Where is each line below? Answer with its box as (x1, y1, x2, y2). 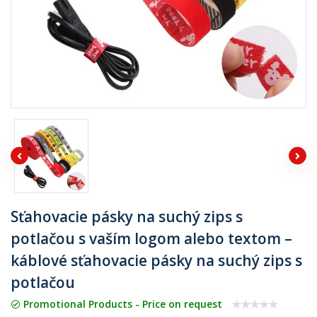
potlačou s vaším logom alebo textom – (11, 228, 292, 248)
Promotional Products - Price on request (21, 297, 222, 311)
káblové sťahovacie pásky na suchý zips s (11, 250, 302, 270)
